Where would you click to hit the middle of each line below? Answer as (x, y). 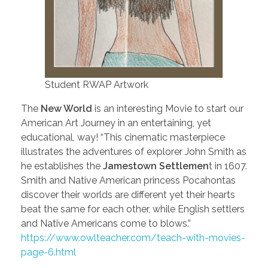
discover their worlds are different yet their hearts (128, 195)
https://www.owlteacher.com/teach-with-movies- (133, 238)
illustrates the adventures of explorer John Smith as (134, 152)
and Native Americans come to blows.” (106, 224)
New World (66, 109)
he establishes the (62, 166)
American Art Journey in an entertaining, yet (116, 123)
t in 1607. (228, 166)
